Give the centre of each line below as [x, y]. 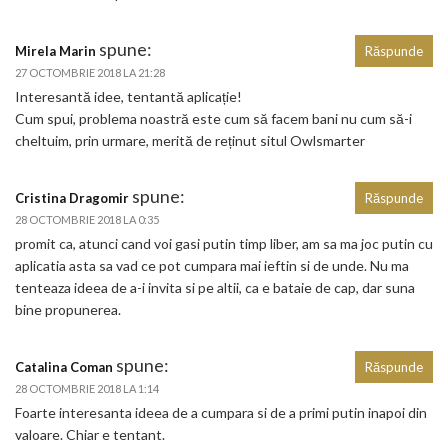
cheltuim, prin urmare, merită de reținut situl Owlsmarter [190, 141]
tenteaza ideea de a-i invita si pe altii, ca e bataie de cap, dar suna [215, 288]
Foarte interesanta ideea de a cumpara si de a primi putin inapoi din [221, 413]
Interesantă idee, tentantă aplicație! [128, 97]
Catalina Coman [64, 367]
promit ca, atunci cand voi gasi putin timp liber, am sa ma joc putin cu [224, 244]
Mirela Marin [55, 51]
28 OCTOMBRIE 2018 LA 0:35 [87, 220]
